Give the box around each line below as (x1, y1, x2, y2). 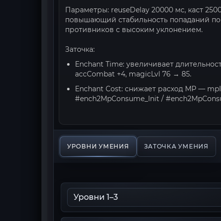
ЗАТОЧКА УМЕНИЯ (144, 143, 209, 150)
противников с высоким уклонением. (65, 25, 203, 34)
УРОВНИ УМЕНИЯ (67, 143, 129, 150)
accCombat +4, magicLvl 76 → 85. (75, 70, 191, 78)
